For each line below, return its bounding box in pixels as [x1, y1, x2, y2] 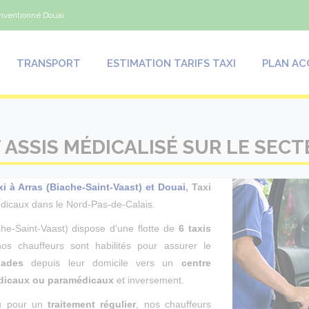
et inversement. [114, 275, 184, 286]
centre [181, 257, 211, 268]
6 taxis [178, 223, 211, 234]
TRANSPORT [17, 57, 81, 70]
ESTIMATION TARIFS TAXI [107, 57, 236, 70]
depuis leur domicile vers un [23, 257, 181, 268]
